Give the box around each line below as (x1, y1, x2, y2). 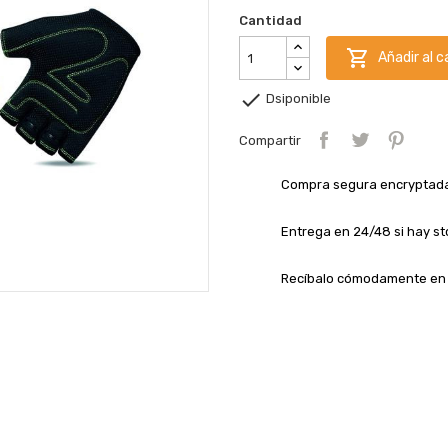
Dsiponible (263, 91, 331, 107)
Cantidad (239, 13, 302, 28)
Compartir (239, 132, 301, 148)
